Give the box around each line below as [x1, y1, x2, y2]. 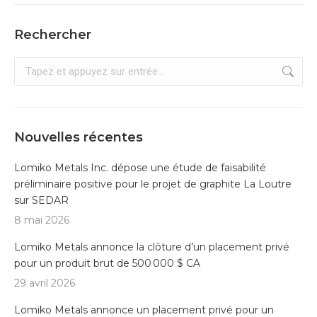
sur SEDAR [14, 194, 69, 207]
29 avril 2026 [14, 277, 75, 290]
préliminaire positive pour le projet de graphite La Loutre [14, 178, 292, 191]
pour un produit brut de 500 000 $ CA [14, 257, 200, 270]
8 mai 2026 [14, 214, 69, 227]
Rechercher [14, 27, 91, 43]
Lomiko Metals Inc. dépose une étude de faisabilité [14, 161, 266, 175]
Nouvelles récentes [14, 129, 143, 146]
